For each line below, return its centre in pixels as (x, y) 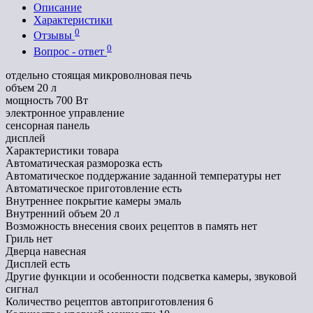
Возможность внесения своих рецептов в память (122, 226)
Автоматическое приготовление (82, 188)
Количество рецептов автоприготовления (105, 301)
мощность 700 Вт (47, 100)
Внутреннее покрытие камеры (78, 201)
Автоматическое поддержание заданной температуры (134, 175)
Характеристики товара (62, 150)
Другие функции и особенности (82, 276)
